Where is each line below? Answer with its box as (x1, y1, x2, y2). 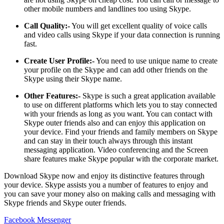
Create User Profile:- (24, 56, 94, 65)
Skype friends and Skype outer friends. (4, 198, 126, 207)
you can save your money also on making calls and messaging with (4, 189, 215, 198)
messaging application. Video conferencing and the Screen (24, 145, 208, 154)
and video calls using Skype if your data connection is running (24, 30, 220, 39)
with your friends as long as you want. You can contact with (24, 109, 212, 118)
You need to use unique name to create (94, 56, 217, 65)
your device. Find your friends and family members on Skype (24, 127, 217, 136)
